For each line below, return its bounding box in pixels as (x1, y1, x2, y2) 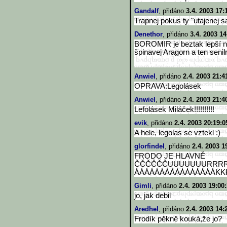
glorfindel (134, 142, 165, 150)
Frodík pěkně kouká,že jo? (134, 215, 222, 223)
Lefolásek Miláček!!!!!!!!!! (134, 105, 214, 113)
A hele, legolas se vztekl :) (134, 129, 220, 137)
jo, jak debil (134, 192, 171, 200)
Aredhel (134, 205, 159, 213)
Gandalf (134, 7, 159, 15)
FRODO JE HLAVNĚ (134, 152, 205, 160)
